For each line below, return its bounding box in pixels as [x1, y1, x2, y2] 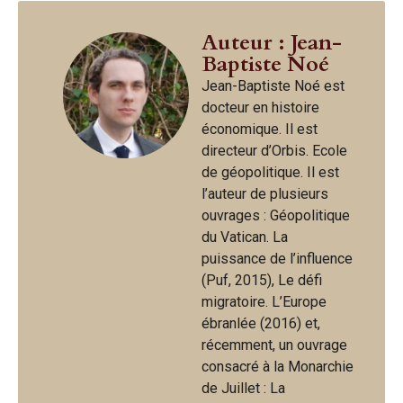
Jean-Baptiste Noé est [201, 76, 345, 94]
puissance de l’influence [201, 249, 353, 267]
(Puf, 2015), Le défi [201, 271, 322, 289]
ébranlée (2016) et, [201, 314, 320, 332]
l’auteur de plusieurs [201, 184, 328, 202]
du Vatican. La [201, 228, 288, 246]
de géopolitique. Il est [201, 163, 339, 181]
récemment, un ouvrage [201, 336, 347, 354]
